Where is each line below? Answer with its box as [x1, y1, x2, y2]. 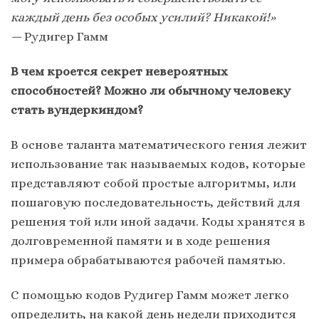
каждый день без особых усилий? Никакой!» [11, 9, 276, 24]
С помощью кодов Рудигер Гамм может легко [11, 287, 289, 302]
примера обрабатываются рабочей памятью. [11, 252, 286, 267]
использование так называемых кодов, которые [11, 156, 305, 171]
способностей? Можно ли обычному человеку [11, 83, 291, 98]
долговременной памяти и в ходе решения [11, 233, 271, 248]
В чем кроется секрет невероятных [11, 63, 228, 78]
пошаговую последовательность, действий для [11, 194, 300, 209]
